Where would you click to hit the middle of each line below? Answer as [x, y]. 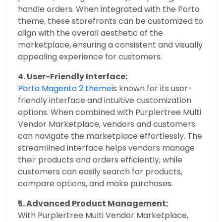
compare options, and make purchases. [95, 184]
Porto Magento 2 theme [65, 89]
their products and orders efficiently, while [100, 160]
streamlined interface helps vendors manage [106, 148]
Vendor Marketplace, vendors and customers [107, 124]
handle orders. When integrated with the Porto [109, 9]
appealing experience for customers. [90, 57]
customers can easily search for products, [100, 172]
